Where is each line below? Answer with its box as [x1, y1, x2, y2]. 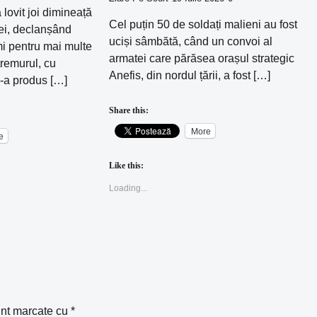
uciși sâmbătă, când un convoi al [109, 35, 273, 48]
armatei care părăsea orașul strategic [109, 52, 295, 65]
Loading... [109, 183, 148, 194]
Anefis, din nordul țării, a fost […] [109, 69, 271, 82]
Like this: [109, 161, 144, 171]
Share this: [109, 105, 149, 116]
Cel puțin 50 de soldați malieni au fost [109, 18, 298, 31]
